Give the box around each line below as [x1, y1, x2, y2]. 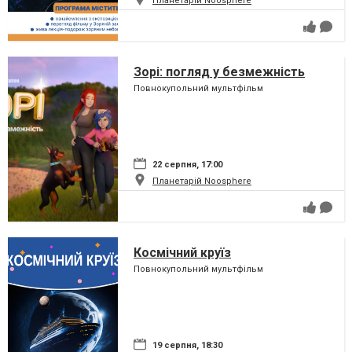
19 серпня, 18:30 [152, 339, 222, 350]
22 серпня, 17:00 [152, 159, 222, 170]
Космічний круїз [134, 244, 231, 260]
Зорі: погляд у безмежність [134, 64, 305, 79]
